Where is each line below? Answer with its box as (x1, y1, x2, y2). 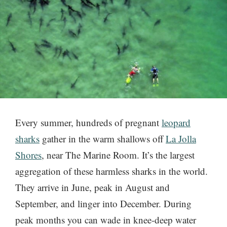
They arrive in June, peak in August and (15, 181, 170, 194)
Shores (15, 148, 42, 162)
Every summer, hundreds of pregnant (15, 116, 162, 129)
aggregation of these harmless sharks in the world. (15, 165, 208, 178)
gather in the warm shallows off (40, 132, 166, 145)
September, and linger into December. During (15, 197, 192, 210)
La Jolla (166, 132, 196, 145)
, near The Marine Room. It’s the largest (42, 148, 195, 162)
